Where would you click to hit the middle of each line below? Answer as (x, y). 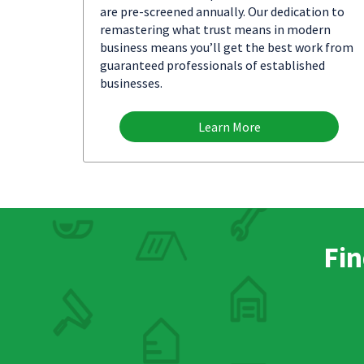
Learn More (229, 127)
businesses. (131, 83)
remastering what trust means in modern (215, 29)
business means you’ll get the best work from (227, 47)
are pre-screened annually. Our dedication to (222, 11)
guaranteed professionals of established (212, 65)
